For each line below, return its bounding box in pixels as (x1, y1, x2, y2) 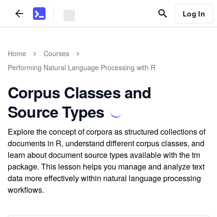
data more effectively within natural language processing (8, 172, 201, 184)
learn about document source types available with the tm (8, 149, 200, 160)
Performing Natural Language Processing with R (8, 62, 155, 72)
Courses (44, 48, 69, 58)
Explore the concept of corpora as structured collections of (8, 126, 205, 137)
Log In (182, 8, 205, 19)
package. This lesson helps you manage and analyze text (8, 161, 204, 172)
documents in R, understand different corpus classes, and (8, 138, 204, 149)
